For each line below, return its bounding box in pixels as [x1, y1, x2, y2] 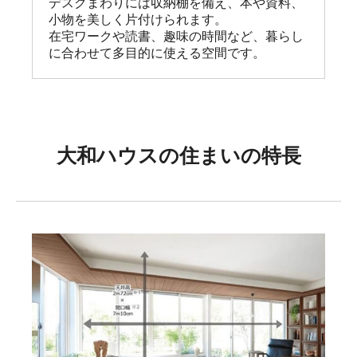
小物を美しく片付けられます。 [49, 12, 227, 26]
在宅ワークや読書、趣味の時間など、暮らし [49, 29, 304, 43]
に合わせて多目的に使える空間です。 [49, 45, 265, 60]
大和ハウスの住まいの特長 [56, 143, 301, 167]
